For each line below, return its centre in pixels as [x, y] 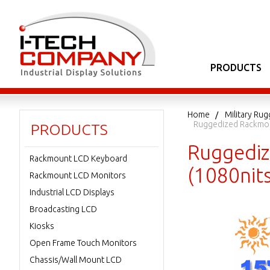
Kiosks [42, 226]
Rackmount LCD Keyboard [78, 159]
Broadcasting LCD [63, 209]
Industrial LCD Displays [72, 192]
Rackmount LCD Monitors [78, 175]
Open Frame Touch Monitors [83, 243]
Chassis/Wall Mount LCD [76, 260]
